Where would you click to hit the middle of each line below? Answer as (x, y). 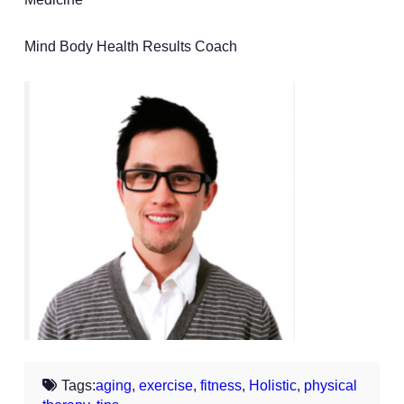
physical (330, 386)
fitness (220, 386)
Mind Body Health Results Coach (130, 47)
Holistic (272, 386)
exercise (165, 386)
